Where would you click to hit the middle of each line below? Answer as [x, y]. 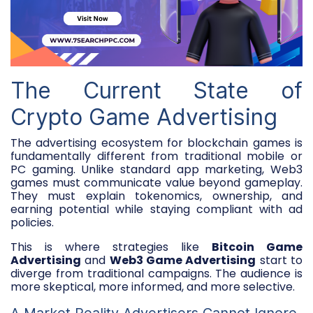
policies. [32, 222]
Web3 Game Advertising [183, 260]
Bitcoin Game [257, 247]
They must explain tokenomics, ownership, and [156, 196]
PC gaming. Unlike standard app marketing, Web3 [156, 169]
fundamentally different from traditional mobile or [156, 156]
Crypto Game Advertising [144, 117]
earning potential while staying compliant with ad [156, 209]
